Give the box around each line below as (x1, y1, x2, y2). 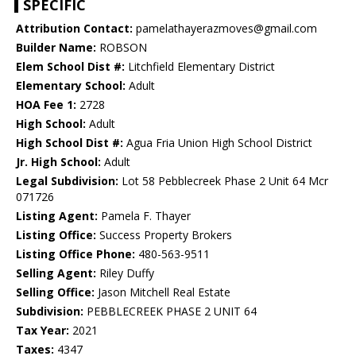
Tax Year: (16, 323, 69, 339)
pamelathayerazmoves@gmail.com (133, 21, 317, 37)
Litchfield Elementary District (125, 59, 275, 75)
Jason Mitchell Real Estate (95, 284, 230, 300)
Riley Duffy (96, 265, 154, 281)
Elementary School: (16, 78, 126, 94)
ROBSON (96, 40, 147, 56)
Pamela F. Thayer (98, 208, 191, 224)
